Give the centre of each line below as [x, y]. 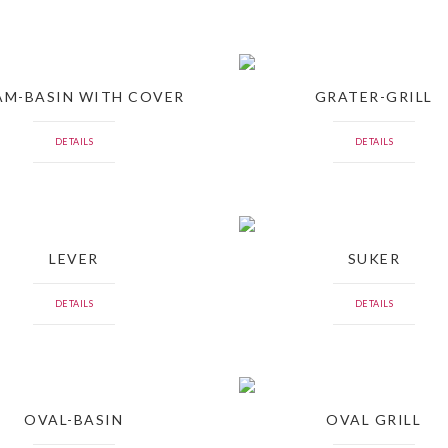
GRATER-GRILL [373, 97]
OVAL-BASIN [74, 420]
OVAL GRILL [374, 420]
